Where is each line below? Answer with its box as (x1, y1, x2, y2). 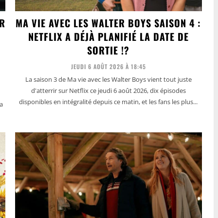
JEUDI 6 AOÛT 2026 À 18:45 (71, 62, 146, 71)
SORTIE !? (87, 42, 130, 57)
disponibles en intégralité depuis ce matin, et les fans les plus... (19, 97, 198, 106)
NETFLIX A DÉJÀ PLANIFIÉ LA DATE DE (28, 29, 189, 44)
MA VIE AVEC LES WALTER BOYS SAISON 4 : (16, 15, 201, 30)
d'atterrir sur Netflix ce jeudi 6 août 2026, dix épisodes (31, 86, 186, 95)
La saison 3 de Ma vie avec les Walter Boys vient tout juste (25, 74, 192, 84)
